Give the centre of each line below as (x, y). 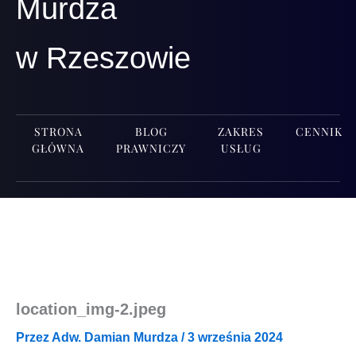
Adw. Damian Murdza (116, 337)
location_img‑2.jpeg (91, 309)
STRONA (58, 132)
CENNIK (319, 132)
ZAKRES (241, 132)
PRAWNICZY (151, 148)
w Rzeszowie (103, 58)
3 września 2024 (235, 337)
